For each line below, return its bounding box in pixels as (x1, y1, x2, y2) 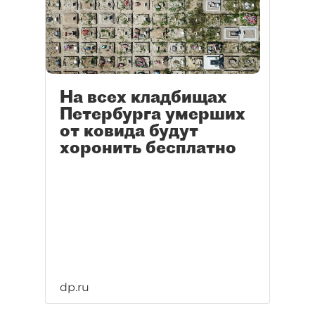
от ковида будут (60, 120, 198, 141)
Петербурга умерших (60, 103, 245, 124)
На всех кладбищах (60, 86, 227, 108)
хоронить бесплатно (60, 136, 236, 158)
